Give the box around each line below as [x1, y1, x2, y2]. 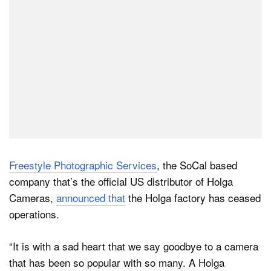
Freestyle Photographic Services [9, 157, 157, 173]
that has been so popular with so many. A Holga [9, 254, 224, 270]
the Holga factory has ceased [125, 190, 261, 206]
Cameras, [9, 190, 56, 206]
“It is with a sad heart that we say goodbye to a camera [9, 238, 258, 253]
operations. [9, 206, 59, 222]
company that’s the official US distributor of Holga [9, 174, 233, 189]
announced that [56, 190, 125, 206]
